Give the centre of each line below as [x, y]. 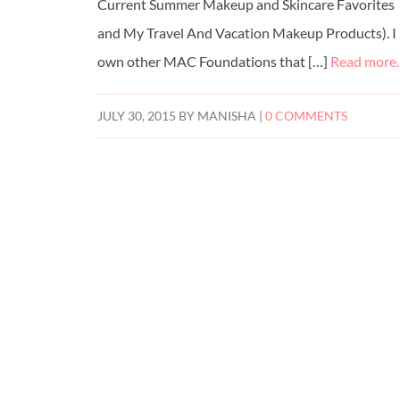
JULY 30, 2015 [137, 117]
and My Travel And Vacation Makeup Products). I [247, 33]
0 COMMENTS [307, 117]
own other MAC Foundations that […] [214, 62]
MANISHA [227, 117]
